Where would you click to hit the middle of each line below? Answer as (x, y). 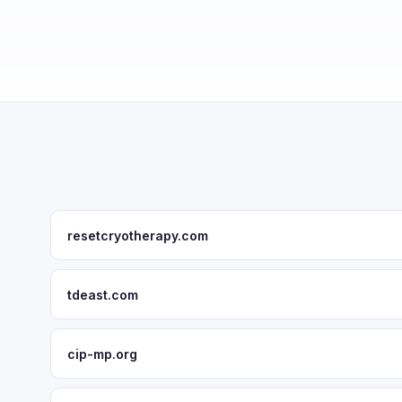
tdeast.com (103, 294)
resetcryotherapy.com (138, 235)
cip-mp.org (102, 354)
